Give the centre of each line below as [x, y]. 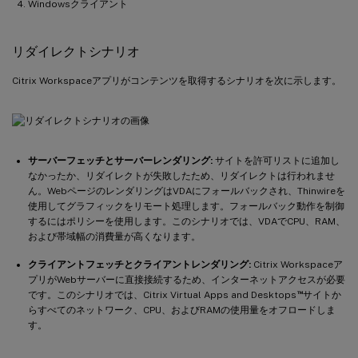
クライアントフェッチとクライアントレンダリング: [139, 264]
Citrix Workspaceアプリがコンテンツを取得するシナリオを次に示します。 [177, 80]
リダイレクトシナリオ [76, 51]
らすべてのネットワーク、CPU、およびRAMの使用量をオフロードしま [182, 310]
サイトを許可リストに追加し [276, 160]
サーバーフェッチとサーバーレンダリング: [120, 160]
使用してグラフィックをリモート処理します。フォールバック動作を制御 [186, 206]
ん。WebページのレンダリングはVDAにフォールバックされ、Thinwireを [187, 191]
